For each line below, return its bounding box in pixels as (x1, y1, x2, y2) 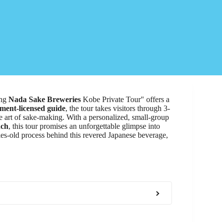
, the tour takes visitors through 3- (65, 104, 170, 112)
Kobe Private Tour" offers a (81, 95, 169, 104)
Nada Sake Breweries (8, 95, 81, 104)
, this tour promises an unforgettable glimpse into (8, 122, 160, 130)
